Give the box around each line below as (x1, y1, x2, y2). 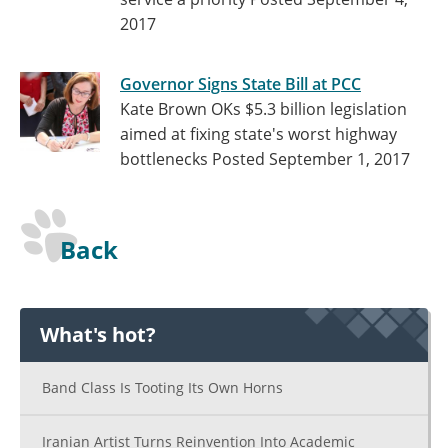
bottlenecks (120, 148, 212, 170)
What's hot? (40, 321, 156, 348)
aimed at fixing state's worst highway (120, 123, 397, 145)
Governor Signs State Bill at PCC (120, 73, 361, 95)
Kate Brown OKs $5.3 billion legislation (120, 98, 407, 120)
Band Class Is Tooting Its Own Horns (42, 378, 283, 397)
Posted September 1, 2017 (212, 148, 410, 170)
